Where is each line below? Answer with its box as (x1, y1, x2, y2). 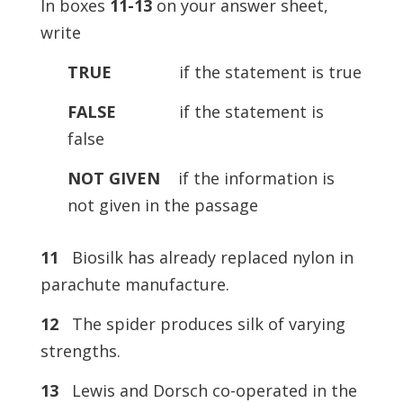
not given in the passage (67, 194, 258, 216)
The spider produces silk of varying (58, 313, 345, 335)
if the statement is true (111, 61, 362, 83)
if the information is (159, 167, 335, 189)
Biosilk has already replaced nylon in (58, 246, 354, 268)
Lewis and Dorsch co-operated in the (58, 380, 357, 401)
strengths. (40, 340, 121, 362)
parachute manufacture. (40, 273, 229, 295)
